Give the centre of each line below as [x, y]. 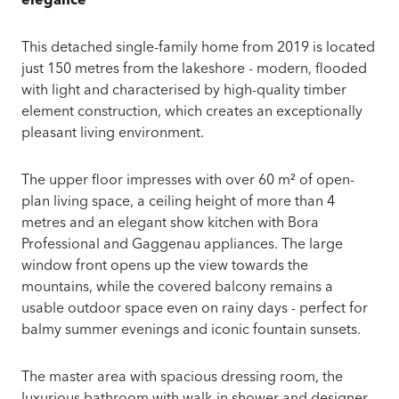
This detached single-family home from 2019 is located [198, 48]
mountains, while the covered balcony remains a [177, 287]
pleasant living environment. [113, 133]
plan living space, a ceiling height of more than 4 [178, 202]
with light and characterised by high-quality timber [184, 90]
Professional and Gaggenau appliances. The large [182, 244]
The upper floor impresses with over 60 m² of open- [188, 180]
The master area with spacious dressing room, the [182, 377]
